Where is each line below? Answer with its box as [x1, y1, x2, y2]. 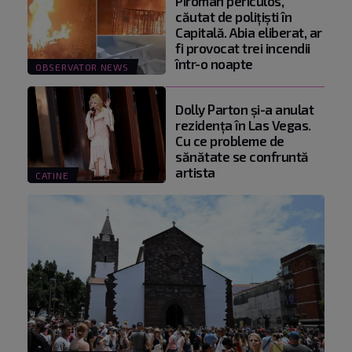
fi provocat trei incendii [175, 39, 310, 56]
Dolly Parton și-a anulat [175, 101, 313, 117]
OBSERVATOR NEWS [35, 60, 129, 72]
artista [175, 163, 215, 180]
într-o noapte [175, 55, 253, 71]
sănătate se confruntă [175, 148, 309, 164]
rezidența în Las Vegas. [175, 116, 311, 133]
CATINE [35, 170, 69, 181]
